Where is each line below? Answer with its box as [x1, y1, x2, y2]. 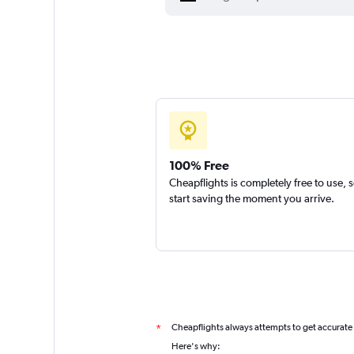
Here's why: [171, 340, 220, 352]
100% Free [168, 157, 229, 172]
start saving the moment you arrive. [168, 191, 334, 205]
